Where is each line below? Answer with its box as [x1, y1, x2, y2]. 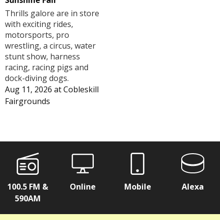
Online [69, 181, 96, 192]
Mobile [124, 181, 151, 192]
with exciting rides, [5, 19, 73, 30]
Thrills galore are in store [5, 8, 99, 19]
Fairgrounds [5, 96, 50, 107]
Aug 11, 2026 [5, 84, 52, 95]
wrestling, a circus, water [5, 40, 96, 52]
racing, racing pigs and [5, 62, 88, 73]
